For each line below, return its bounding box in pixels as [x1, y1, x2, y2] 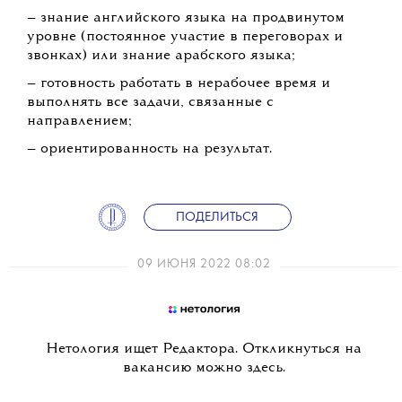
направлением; [27, 114, 132, 129]
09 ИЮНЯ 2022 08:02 [136, 258, 271, 271]
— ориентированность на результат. [27, 142, 272, 157]
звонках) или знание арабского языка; [27, 48, 295, 64]
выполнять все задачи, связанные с [27, 95, 274, 110]
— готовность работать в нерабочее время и [27, 76, 330, 92]
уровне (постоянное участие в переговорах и [27, 30, 343, 45]
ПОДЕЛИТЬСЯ [176, 210, 259, 224]
